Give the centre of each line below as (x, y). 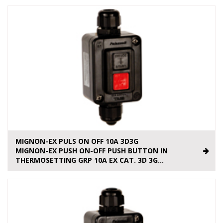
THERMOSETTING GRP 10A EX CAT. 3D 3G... (90, 160)
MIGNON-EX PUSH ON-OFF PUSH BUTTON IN (92, 151)
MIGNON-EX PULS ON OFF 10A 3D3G (77, 141)
